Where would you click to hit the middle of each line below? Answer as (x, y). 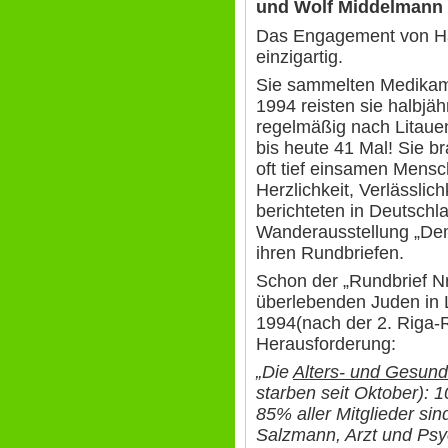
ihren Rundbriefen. (330, 252)
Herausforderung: (326, 344)
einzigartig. (299, 56)
